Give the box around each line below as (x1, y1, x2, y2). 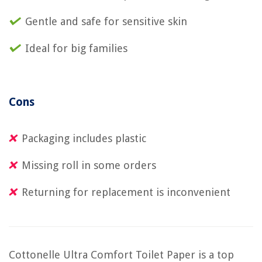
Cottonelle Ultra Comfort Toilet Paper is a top (9, 248, 234, 261)
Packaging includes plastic (22, 132, 146, 144)
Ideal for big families (25, 42, 127, 54)
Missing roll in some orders (22, 158, 156, 171)
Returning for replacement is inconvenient (22, 185, 230, 198)
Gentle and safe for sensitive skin (25, 15, 187, 27)
